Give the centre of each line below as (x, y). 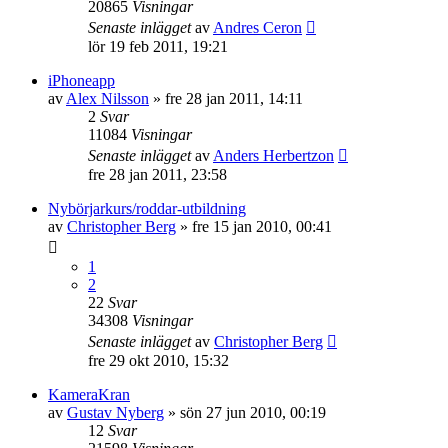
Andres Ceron (257, 27)
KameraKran (89, 394)
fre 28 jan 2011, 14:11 (234, 98)
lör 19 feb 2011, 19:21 (158, 46)
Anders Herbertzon (273, 155)
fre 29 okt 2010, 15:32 (158, 360)
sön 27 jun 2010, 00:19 (253, 412)
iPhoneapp (81, 80)
